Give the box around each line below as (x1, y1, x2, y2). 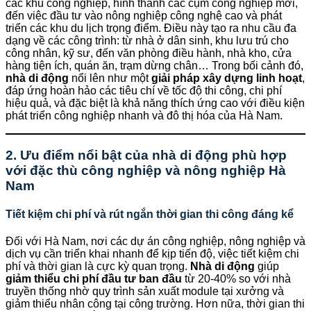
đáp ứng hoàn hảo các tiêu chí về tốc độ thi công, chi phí (6, 85, 282, 97)
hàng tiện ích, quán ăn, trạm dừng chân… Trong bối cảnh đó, (6, 60, 303, 72)
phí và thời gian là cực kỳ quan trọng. (6, 260, 190, 273)
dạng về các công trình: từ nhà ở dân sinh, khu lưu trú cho (6, 35, 289, 47)
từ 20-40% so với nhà (182, 273, 291, 285)
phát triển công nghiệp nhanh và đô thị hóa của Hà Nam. (6, 110, 283, 122)
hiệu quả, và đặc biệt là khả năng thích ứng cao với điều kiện (6, 97, 305, 110)
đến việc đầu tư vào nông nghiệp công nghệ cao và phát (6, 10, 282, 22)
